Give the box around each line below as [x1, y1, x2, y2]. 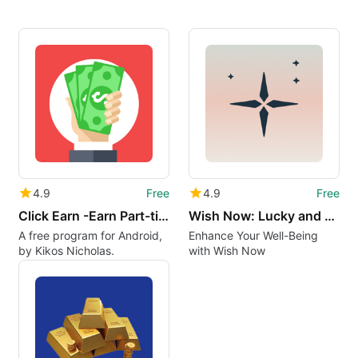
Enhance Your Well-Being [188, 229, 318, 243]
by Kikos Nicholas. [18, 244, 114, 258]
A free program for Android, [18, 229, 162, 243]
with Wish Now [188, 244, 265, 258]
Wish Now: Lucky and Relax [324, 208, 335, 225]
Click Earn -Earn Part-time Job [157, 208, 169, 225]
